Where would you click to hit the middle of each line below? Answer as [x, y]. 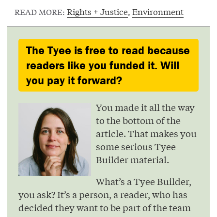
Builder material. [132, 159]
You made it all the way [145, 107]
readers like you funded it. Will [103, 65]
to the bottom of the [138, 120]
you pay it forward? [74, 80]
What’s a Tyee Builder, [144, 181]
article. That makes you [146, 133]
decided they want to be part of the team [105, 208]
